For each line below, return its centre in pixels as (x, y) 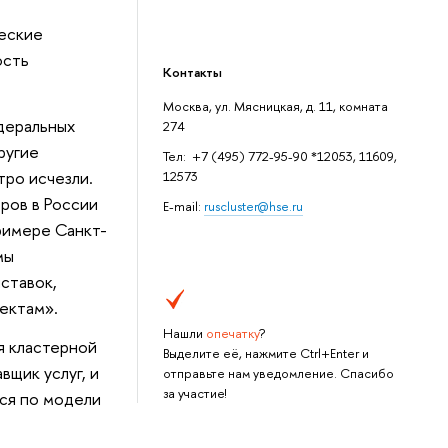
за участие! (195, 393)
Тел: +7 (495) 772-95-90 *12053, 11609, (280, 155)
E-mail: (184, 206)
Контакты (193, 71)
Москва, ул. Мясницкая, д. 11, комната (276, 105)
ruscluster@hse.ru (254, 206)
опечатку (233, 333)
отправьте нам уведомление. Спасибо (279, 373)
